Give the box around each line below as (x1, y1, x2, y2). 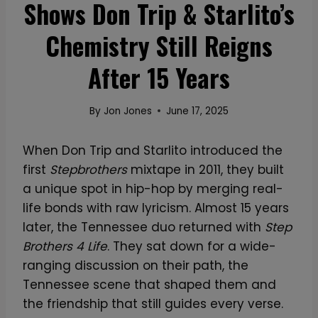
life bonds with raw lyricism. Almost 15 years (23, 199, 289, 216)
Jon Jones (103, 104, 152, 118)
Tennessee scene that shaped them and (23, 275, 276, 293)
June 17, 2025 (165, 104, 229, 118)
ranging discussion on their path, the (23, 256, 248, 274)
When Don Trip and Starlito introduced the (23, 141, 283, 159)
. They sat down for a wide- (107, 237, 276, 255)
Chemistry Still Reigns (45, 26, 273, 64)
